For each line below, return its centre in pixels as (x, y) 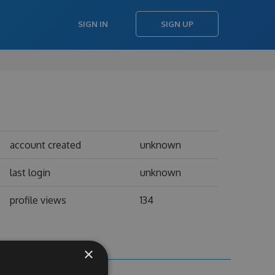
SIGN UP (177, 24)
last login (30, 172)
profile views (38, 200)
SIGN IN (93, 24)
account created (45, 145)
